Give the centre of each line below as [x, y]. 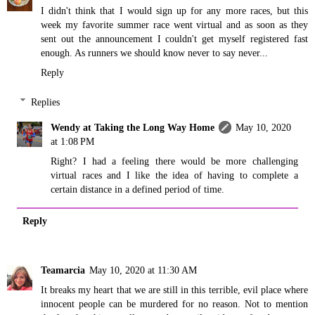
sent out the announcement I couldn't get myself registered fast [174, 39]
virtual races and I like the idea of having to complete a [174, 175]
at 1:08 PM [73, 141]
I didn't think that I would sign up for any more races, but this [174, 11]
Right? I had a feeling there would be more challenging [174, 161]
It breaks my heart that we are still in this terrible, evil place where [174, 289]
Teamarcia [63, 270]
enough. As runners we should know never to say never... [154, 53]
